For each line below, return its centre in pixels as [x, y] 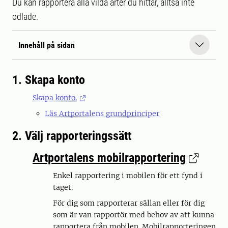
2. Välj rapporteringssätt [72, 136]
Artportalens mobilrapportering [109, 158]
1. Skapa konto [49, 80]
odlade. [25, 17]
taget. [63, 187]
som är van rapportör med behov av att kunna [134, 215]
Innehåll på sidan [47, 45]
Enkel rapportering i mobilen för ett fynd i [128, 176]
